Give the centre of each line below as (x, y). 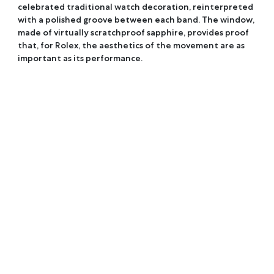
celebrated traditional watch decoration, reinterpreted (136, 7)
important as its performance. (80, 58)
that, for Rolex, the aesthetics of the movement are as (131, 46)
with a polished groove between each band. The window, (136, 20)
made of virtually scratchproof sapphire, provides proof (134, 33)
